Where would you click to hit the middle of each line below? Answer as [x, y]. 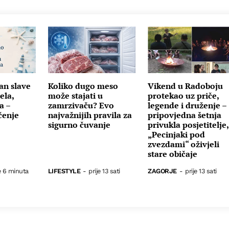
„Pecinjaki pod [177, 134]
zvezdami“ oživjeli [184, 144]
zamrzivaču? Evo [81, 105]
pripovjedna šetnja [185, 115]
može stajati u [75, 95]
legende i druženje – [187, 105]
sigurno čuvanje [79, 124]
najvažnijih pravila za [90, 115]
